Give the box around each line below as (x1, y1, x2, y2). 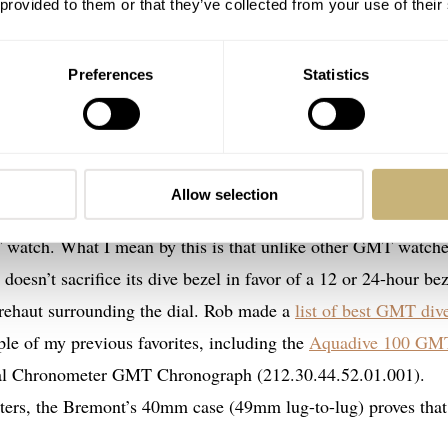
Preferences (68, 65, 154, 83)
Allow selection (170, 185, 278, 203)
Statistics (303, 65, 369, 83)
